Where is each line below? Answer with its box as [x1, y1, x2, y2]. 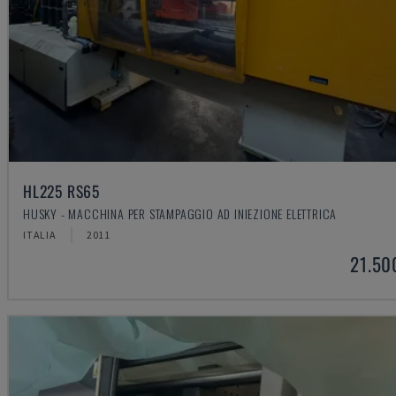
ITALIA [23, 228, 57, 242]
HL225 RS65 [23, 179, 100, 203]
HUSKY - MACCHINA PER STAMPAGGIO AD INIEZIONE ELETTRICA [23, 204, 338, 224]
